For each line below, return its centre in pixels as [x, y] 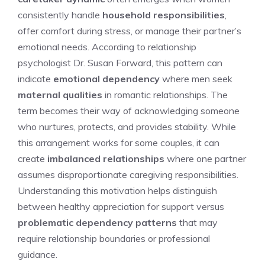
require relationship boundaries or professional [114, 238]
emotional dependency [106, 78]
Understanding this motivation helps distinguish [117, 190]
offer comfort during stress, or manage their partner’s [130, 30]
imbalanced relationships [106, 158]
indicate [35, 78]
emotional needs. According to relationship [107, 46]
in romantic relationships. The [165, 94]
